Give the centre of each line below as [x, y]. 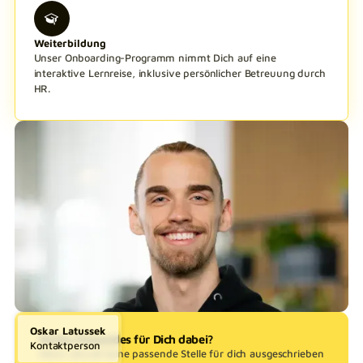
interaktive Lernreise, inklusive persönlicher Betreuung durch [179, 73]
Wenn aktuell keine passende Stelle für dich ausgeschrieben [181, 353]
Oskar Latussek [68, 331]
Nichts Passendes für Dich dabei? [126, 339]
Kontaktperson [65, 346]
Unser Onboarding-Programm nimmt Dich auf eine [155, 58]
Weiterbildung [70, 43]
